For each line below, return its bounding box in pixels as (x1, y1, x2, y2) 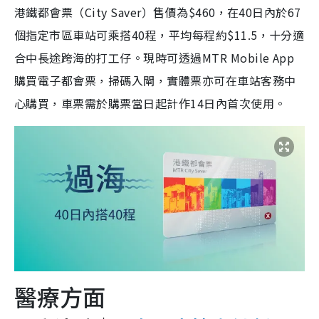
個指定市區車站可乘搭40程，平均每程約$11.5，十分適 (14, 26, 305, 43)
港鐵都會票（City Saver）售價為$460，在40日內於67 (14, 3, 301, 21)
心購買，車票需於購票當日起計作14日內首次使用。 (14, 94, 286, 112)
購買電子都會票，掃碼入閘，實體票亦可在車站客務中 (14, 71, 296, 89)
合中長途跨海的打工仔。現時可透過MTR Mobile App (14, 48, 295, 66)
